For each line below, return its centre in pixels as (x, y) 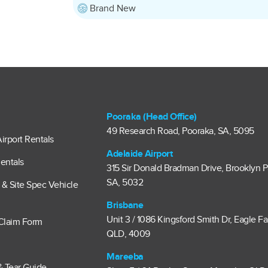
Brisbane (125, 205)
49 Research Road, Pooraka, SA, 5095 (180, 131)
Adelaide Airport (140, 154)
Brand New (112, 9)
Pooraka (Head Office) (152, 117)
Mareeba (125, 257)
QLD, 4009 (128, 234)
